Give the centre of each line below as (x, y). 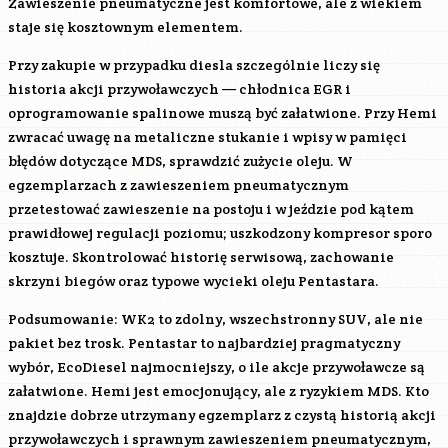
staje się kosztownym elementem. (125, 27)
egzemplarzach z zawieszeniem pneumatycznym (178, 185)
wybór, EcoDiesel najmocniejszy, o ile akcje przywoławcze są (216, 367)
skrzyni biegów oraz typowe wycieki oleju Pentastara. (193, 281)
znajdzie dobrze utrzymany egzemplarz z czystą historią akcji (222, 415)
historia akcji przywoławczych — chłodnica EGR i (179, 89)
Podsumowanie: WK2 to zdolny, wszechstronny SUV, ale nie (215, 319)
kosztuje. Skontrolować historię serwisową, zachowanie (201, 257)
